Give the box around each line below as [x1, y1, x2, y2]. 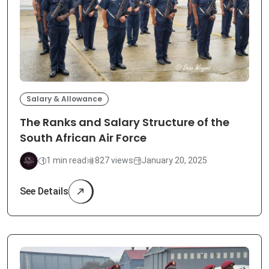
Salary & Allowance [26, 93, 102, 104]
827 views [95, 156, 133, 166]
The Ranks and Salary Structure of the [20, 114, 229, 130]
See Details [20, 185, 68, 197]
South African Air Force [20, 130, 147, 145]
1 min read [46, 156, 86, 166]
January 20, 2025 [142, 156, 207, 166]
